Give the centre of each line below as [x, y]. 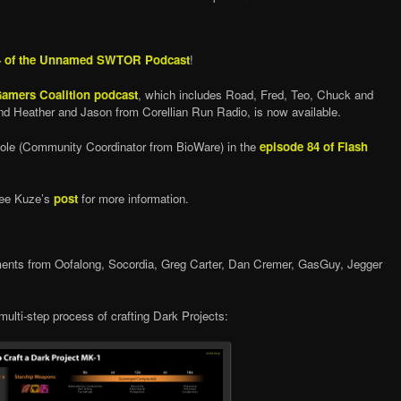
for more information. [133, 199]
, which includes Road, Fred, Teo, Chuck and [256, 95]
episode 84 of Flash [314, 147]
